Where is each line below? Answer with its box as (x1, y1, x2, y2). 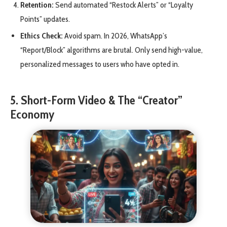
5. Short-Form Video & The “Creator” (10, 92, 182, 107)
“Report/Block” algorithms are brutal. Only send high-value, (20, 45, 203, 55)
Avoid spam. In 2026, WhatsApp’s (63, 30, 167, 41)
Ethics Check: (20, 30, 63, 41)
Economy (10, 106, 55, 122)
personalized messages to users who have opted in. (20, 59, 179, 69)
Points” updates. (20, 14, 70, 24)
